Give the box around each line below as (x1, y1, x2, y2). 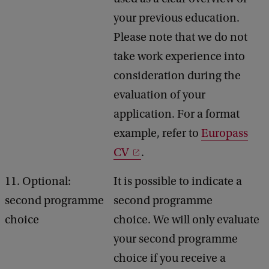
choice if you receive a (113, 252, 226, 265)
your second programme (113, 232, 238, 246)
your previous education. (113, 11, 240, 25)
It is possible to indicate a (113, 175, 242, 188)
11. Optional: (5, 175, 71, 188)
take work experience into (113, 50, 245, 63)
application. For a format (113, 107, 240, 121)
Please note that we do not (113, 31, 247, 44)
